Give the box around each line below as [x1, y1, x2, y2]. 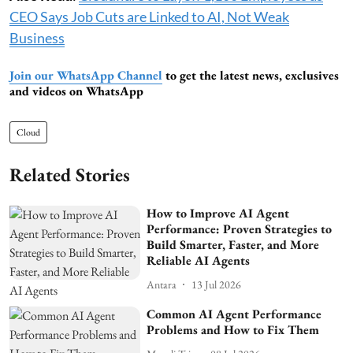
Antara [147, 277, 177, 292]
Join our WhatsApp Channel [9, 67, 162, 84]
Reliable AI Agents [147, 252, 251, 269]
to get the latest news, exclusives [162, 67, 339, 84]
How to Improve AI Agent [147, 205, 290, 222]
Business [9, 29, 65, 47]
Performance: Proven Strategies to [147, 221, 333, 238]
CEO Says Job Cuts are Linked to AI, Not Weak [9, 8, 289, 26]
